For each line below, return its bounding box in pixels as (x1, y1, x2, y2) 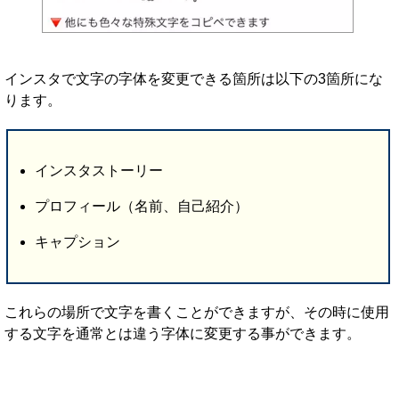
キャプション (34, 234, 120, 250)
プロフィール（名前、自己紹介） (34, 199, 248, 215)
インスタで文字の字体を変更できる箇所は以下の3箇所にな (4, 71, 383, 87)
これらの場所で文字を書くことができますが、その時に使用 (4, 305, 389, 321)
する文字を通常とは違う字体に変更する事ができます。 (4, 326, 361, 342)
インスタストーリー (34, 163, 163, 179)
